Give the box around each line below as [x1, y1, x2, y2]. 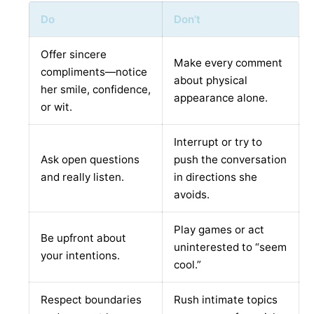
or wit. [41, 100, 72, 114]
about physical [174, 74, 247, 88]
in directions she [174, 170, 257, 184]
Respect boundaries [41, 293, 142, 307]
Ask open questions [41, 153, 139, 167]
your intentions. [41, 249, 120, 263]
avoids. [174, 188, 210, 202]
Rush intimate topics [174, 293, 278, 307]
